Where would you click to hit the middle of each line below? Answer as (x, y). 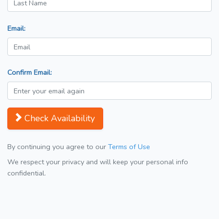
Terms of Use (129, 147)
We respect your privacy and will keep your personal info (98, 162)
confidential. (27, 173)
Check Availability (60, 119)
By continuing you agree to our (58, 147)
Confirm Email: (30, 73)
